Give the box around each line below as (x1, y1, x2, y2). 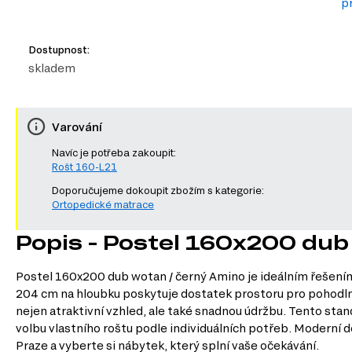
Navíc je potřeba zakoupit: (52, 147, 176, 159)
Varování (52, 119, 102, 134)
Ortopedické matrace (52, 199, 154, 211)
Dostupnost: (28, 44, 90, 56)
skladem (28, 61, 75, 75)
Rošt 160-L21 (52, 161, 117, 173)
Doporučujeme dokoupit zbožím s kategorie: (52, 185, 264, 196)
